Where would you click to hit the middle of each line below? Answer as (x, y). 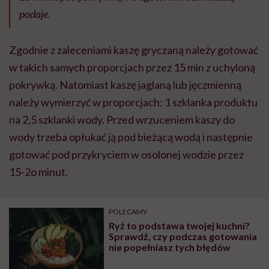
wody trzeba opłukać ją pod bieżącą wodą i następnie (131, 137)
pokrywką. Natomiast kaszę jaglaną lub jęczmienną (125, 84)
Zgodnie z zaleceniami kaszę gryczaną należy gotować (134, 50)
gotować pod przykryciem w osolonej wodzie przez (126, 154)
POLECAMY (128, 211)
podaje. (35, 14)
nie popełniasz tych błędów (170, 247)
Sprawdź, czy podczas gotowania (183, 236)
